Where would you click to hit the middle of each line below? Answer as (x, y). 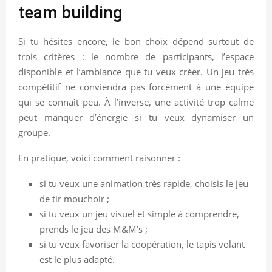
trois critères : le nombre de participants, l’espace (136, 56)
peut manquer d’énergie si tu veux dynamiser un (136, 117)
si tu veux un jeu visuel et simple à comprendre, (139, 213)
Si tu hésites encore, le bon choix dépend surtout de (136, 41)
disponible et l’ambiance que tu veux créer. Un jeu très (136, 71)
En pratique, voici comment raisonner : (99, 158)
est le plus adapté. (77, 259)
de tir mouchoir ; (74, 198)
